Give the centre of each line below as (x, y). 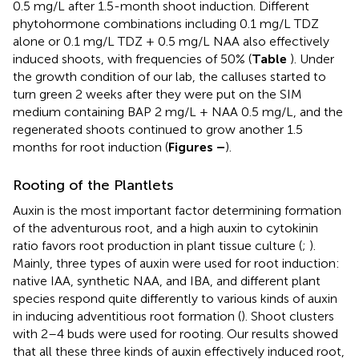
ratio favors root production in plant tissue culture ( (157, 246)
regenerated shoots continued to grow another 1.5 (158, 130)
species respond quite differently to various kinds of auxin (175, 299)
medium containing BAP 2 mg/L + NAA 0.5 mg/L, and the (178, 112)
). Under (312, 59)
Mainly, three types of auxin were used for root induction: (176, 264)
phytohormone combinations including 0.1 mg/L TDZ (166, 24)
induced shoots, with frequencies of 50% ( (132, 59)
